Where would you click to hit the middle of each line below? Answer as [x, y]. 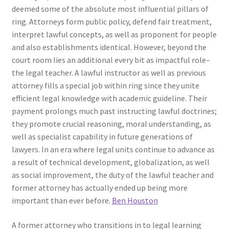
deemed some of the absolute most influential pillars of [110, 9]
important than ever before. [62, 201]
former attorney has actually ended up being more [99, 188]
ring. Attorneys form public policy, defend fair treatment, [111, 22]
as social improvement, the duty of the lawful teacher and [112, 175]
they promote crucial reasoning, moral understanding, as [111, 124]
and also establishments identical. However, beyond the [109, 47]
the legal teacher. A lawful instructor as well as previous [109, 73]
